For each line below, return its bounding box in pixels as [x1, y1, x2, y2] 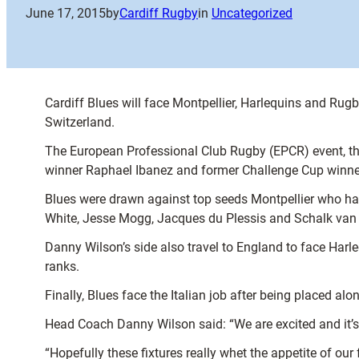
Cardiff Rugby [119, 6, 198, 22]
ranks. [45, 259, 79, 274]
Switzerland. [45, 115, 115, 130]
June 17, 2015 [26, 6, 106, 22]
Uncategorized [212, 6, 292, 22]
